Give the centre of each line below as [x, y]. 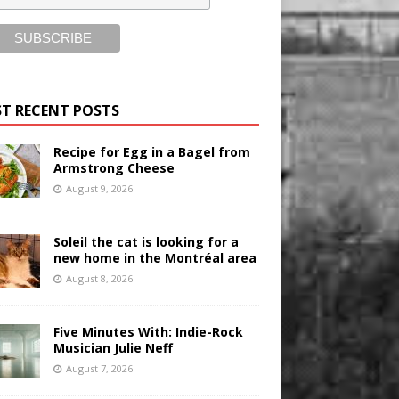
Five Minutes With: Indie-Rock [148, 332]
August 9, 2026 [99, 189]
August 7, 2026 [99, 369]
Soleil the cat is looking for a [146, 242]
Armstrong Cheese [114, 168]
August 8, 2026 [99, 279]
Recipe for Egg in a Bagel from [151, 152]
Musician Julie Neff [113, 348]
